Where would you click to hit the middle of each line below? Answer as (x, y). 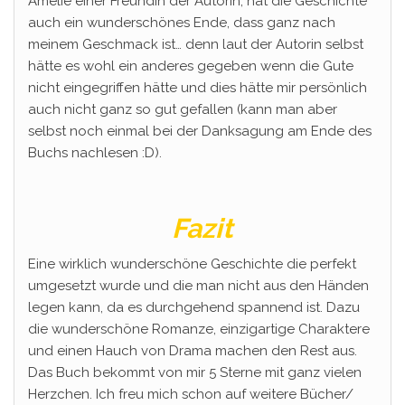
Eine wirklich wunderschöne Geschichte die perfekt (192, 264)
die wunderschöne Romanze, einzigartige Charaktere (199, 330)
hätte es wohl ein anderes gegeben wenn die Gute (191, 66)
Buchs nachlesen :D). (95, 153)
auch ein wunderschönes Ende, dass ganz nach (182, 23)
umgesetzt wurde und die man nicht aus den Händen (198, 286)
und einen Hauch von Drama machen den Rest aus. (193, 351)
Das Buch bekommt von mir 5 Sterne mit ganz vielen (195, 373)
